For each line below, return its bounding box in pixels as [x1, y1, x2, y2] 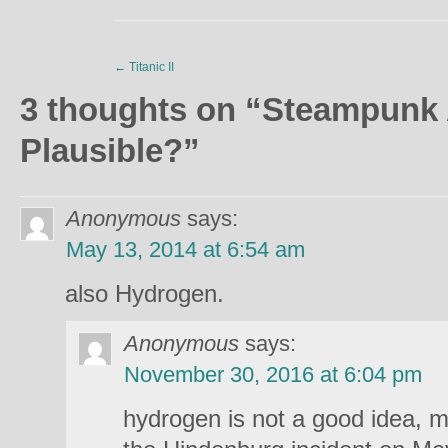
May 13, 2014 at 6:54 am [66, 237, 305, 262]
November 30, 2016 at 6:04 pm [124, 362, 422, 387]
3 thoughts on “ [20, 91, 262, 128]
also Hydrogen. [65, 280, 224, 307]
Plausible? [20, 132, 183, 169]
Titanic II [126, 60, 174, 74]
